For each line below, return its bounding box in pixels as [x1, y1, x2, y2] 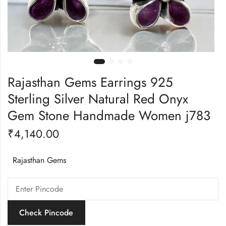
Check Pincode [19, 206, 74, 218]
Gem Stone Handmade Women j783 [8, 105, 210, 125]
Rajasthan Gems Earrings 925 [8, 72, 173, 92]
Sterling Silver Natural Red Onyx [8, 89, 188, 108]
